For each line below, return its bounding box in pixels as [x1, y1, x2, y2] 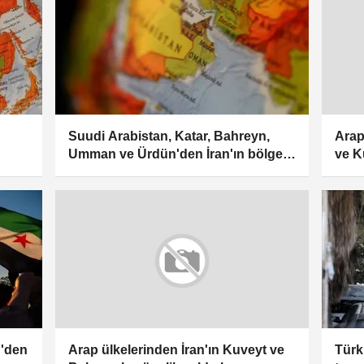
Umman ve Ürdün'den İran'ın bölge [67, 146, 283, 161]
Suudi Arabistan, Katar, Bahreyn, [67, 128, 270, 143]
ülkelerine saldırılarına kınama [67, 164, 251, 179]
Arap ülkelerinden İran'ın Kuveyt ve [67, 342, 284, 357]
